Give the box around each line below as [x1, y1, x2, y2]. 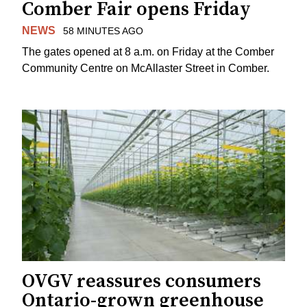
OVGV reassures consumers [22, 269, 261, 294]
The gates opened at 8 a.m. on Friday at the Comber [22, 45, 274, 58]
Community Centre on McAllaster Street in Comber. [22, 62, 269, 74]
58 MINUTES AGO [62, 25, 143, 36]
